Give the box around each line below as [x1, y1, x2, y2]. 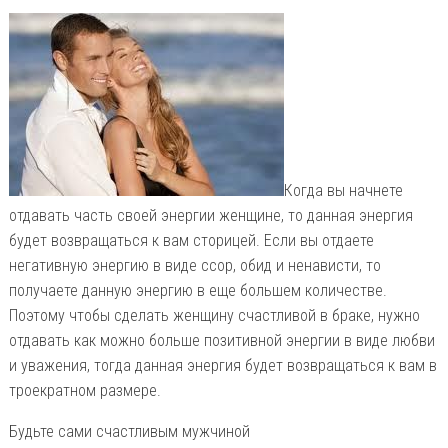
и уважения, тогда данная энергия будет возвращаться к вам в [8, 355, 437, 375]
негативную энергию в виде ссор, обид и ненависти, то [8, 255, 381, 275]
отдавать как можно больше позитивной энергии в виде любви [8, 330, 435, 350]
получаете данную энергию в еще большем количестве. [8, 280, 387, 300]
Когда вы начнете [283, 180, 403, 200]
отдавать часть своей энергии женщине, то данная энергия [8, 205, 413, 225]
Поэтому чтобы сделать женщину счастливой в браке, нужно [8, 305, 420, 325]
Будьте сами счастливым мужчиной [8, 421, 250, 441]
